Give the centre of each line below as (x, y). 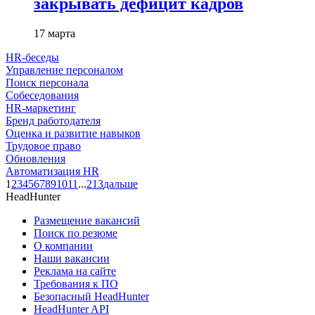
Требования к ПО (76, 283)
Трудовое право (43, 146)
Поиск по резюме (76, 233)
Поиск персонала (47, 82)
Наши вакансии (72, 258)
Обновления (36, 158)
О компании (63, 245)
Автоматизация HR (52, 171)
